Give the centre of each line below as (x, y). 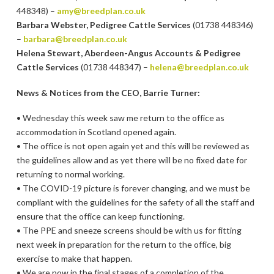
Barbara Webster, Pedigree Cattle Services (103, 25)
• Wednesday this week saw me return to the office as (120, 118)
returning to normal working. (70, 174)
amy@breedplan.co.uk (101, 11)
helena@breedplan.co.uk (199, 67)
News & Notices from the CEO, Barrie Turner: (108, 92)
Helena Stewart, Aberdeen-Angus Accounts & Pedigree (128, 53)
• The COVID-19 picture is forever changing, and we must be (133, 188)
